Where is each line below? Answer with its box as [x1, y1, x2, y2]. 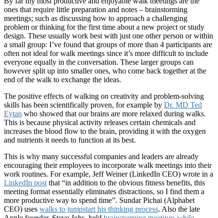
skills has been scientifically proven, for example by [4, 101, 164, 109]
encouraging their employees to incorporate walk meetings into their [4, 161, 212, 170]
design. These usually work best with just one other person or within [4, 32, 213, 40]
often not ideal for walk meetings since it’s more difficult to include [4, 49, 208, 58]
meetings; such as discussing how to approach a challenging [4, 14, 187, 23]
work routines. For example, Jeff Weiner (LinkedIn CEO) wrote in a [4, 170, 213, 179]
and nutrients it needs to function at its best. [4, 136, 136, 145]
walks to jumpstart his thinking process [39, 205, 158, 214]
